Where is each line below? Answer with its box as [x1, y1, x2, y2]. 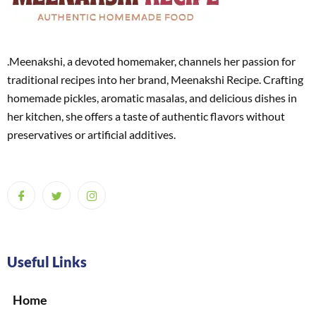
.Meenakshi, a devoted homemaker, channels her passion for [7, 54, 296, 68]
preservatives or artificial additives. [7, 128, 176, 141]
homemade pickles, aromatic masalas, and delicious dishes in [7, 91, 297, 104]
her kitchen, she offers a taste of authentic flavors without [7, 109, 285, 123]
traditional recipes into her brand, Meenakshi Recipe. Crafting [7, 73, 303, 86]
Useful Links [7, 253, 87, 270]
